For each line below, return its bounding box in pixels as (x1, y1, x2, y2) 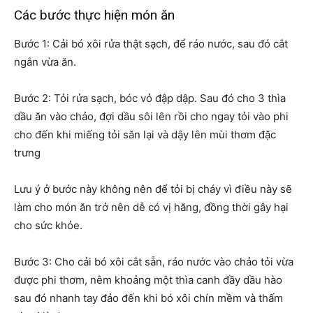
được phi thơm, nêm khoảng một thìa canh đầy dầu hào (14, 273, 282, 287)
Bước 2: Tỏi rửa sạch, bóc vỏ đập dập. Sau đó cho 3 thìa (14, 92, 286, 105)
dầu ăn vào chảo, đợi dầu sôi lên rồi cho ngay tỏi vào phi (14, 110, 289, 124)
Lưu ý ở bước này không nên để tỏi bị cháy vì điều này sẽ (14, 182, 292, 196)
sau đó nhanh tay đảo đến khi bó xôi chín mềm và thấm (14, 291, 283, 305)
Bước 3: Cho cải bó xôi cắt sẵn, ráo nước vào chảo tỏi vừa (14, 255, 293, 269)
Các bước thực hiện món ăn (14, 7, 175, 24)
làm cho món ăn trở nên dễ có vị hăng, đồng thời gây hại (14, 201, 289, 214)
